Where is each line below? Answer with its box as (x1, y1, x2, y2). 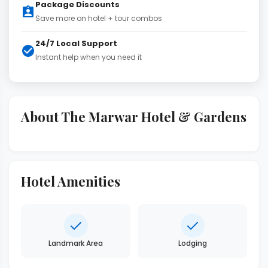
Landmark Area (48, 238, 103, 248)
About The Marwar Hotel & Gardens (21, 108, 246, 126)
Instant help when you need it (35, 52, 142, 62)
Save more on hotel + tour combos (35, 13, 162, 23)
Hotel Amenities (21, 172, 120, 190)
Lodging (178, 238, 207, 248)
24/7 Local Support (35, 38, 117, 49)
